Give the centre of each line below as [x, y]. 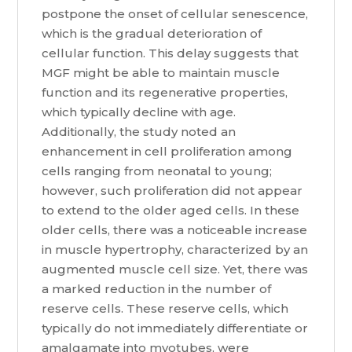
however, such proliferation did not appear [172, 191]
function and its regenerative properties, [165, 93]
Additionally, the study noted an [139, 132]
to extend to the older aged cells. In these [171, 211]
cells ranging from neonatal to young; [157, 171]
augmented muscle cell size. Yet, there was [175, 269]
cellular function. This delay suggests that [170, 53]
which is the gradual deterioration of [152, 34]
